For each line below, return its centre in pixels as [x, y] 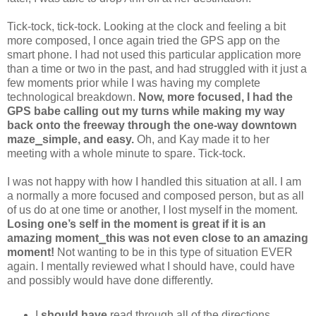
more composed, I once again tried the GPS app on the [144, 40]
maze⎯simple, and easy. [72, 139]
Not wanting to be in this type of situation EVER [175, 252]
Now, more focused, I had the [215, 97]
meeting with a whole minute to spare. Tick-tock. [126, 153]
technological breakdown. [73, 97]
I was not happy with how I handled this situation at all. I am [154, 181]
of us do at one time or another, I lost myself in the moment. [152, 209]
